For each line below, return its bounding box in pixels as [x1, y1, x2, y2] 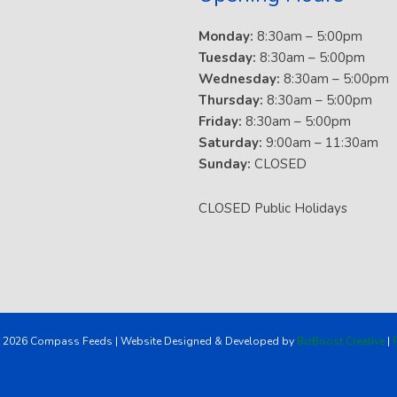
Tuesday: [198, 48, 256, 66]
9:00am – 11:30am [262, 133, 378, 152]
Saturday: [198, 133, 262, 152]
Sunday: [198, 154, 251, 173]
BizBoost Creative [296, 334, 385, 349]
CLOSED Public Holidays [198, 199, 347, 218]
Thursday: [198, 90, 263, 109]
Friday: [198, 112, 242, 130]
